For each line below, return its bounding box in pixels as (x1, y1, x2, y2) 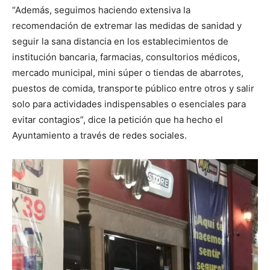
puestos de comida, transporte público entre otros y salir (12, 83, 254, 94)
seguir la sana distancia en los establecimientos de (12, 36, 228, 47)
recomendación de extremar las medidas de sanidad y (12, 20, 242, 31)
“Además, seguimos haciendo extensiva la (12, 4, 190, 16)
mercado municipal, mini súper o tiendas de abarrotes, (12, 67, 243, 78)
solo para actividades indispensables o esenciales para (12, 98, 246, 110)
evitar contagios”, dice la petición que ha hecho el (12, 114, 223, 125)
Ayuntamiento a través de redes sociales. (12, 130, 187, 141)
